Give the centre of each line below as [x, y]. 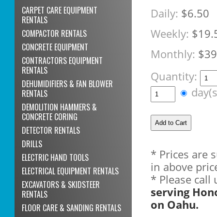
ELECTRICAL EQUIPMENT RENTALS [70, 171]
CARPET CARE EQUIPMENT [60, 10]
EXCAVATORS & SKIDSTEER [61, 185]
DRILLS [32, 144]
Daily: [164, 14]
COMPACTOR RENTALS [54, 34]
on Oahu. [174, 205]
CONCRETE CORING [50, 117]
